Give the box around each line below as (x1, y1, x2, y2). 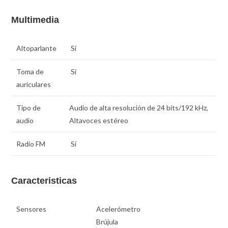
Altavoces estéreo (69, 116, 129, 125)
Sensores (16, 204, 47, 213)
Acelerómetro (96, 204, 141, 213)
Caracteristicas (11, 175, 77, 186)
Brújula (96, 217, 119, 226)
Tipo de (16, 103, 41, 112)
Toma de (16, 67, 44, 76)
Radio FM (16, 139, 46, 148)
